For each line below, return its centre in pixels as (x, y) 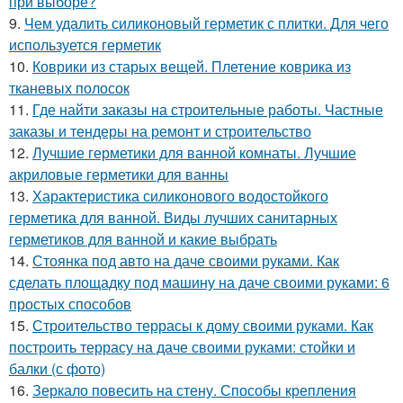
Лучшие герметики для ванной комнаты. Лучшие (194, 153)
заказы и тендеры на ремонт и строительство (160, 131)
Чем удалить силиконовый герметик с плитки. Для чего (206, 23)
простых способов (70, 304)
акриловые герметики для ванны (119, 175)
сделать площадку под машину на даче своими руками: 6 (199, 282)
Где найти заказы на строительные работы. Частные (208, 110)
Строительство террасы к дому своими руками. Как (203, 326)
